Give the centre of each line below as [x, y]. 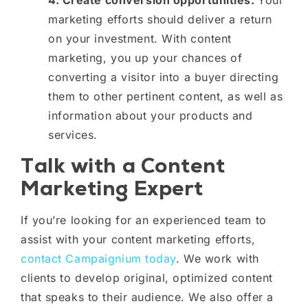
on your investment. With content [140, 38]
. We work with [218, 258]
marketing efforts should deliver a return [160, 19]
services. [73, 134]
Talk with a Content [123, 165]
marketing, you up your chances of [145, 57]
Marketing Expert [115, 188]
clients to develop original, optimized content [147, 277]
